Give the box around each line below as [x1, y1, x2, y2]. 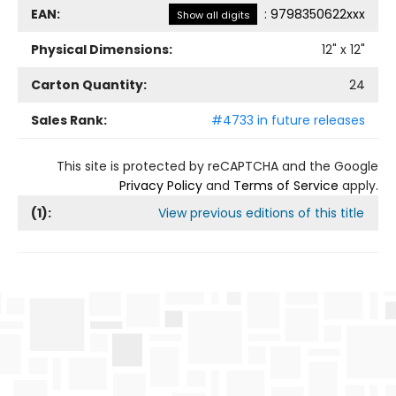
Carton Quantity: [31, 76, 147, 95]
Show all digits [176, 8, 250, 23]
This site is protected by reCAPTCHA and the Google [57, 157, 378, 176]
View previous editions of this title [158, 204, 364, 223]
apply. [339, 177, 378, 195]
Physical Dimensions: [31, 41, 172, 59]
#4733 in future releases [211, 111, 365, 130]
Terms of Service [233, 177, 339, 195]
